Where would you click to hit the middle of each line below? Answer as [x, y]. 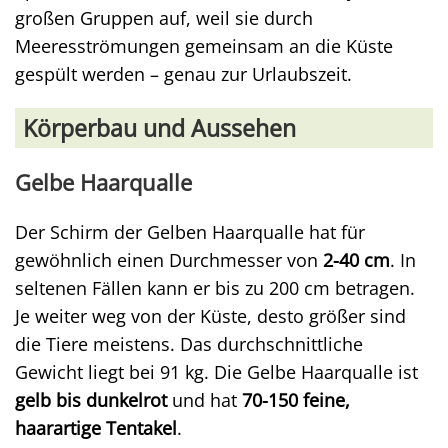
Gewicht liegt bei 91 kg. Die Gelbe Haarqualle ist [216, 371]
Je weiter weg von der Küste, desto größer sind [210, 315]
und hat [204, 399]
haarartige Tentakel [96, 427]
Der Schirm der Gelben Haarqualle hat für [190, 231]
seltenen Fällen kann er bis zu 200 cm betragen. [215, 287]
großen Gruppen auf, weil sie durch [164, 17]
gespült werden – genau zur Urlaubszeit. [183, 73]
